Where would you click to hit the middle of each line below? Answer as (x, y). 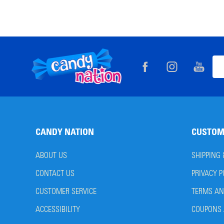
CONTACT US (55, 173)
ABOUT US (51, 155)
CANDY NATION (64, 132)
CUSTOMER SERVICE (66, 191)
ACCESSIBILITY (57, 209)
